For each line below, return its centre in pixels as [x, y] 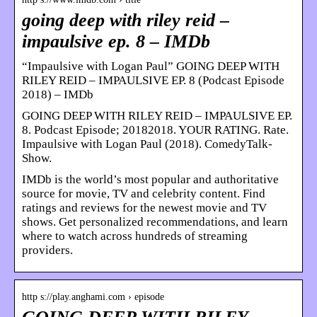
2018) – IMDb [58, 94]
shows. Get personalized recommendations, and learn [155, 221]
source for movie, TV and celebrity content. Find [144, 193]
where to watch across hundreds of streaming [135, 236]
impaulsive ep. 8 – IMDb [116, 41]
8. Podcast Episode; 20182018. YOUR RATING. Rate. [155, 129]
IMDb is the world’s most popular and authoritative [150, 179]
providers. [47, 250]
